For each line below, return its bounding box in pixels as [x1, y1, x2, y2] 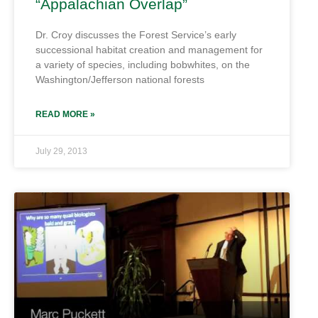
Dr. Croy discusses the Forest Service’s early [35, 29, 236, 40]
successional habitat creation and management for [35, 44, 263, 55]
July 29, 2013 [35, 146, 87, 156]
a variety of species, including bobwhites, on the [35, 59, 250, 70]
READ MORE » [35, 109, 95, 119]
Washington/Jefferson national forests [35, 74, 204, 85]
